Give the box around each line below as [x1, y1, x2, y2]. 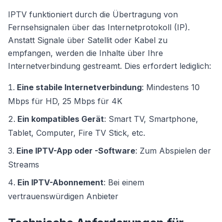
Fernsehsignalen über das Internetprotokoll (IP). [8, 22, 190, 32]
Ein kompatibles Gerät [17, 114, 104, 124]
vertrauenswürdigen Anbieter [8, 191, 118, 201]
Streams [8, 160, 39, 169]
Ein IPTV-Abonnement [17, 177, 104, 187]
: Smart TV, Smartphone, [104, 114, 198, 124]
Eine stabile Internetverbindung [17, 82, 142, 92]
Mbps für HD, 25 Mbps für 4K [8, 96, 122, 106]
